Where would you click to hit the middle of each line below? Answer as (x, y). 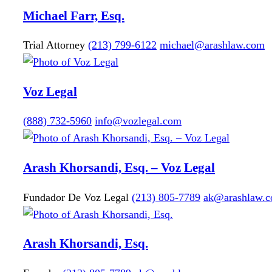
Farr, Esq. (97, 15)
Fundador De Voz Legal (76, 197)
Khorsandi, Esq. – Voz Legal (137, 167)
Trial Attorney (54, 45)
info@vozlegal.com (138, 121)
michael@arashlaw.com (212, 45)
